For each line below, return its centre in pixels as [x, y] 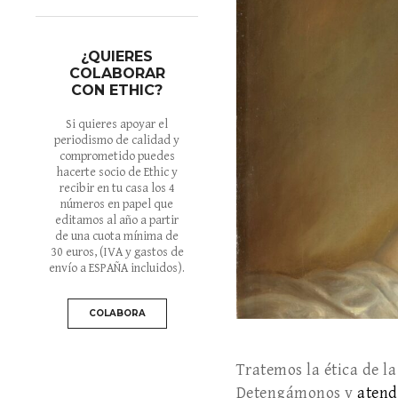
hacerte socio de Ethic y [117, 173]
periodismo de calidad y [117, 141]
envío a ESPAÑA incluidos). [117, 269]
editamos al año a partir [117, 221]
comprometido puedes [117, 157]
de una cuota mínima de [117, 237]
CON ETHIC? [117, 91]
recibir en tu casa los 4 [117, 189]
